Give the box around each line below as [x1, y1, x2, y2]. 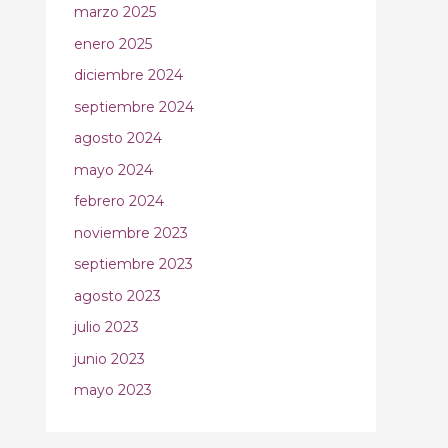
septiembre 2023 [74, 255, 193, 273]
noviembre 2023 [74, 223, 188, 242]
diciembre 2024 [74, 66, 183, 84]
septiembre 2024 [74, 97, 194, 116]
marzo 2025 [74, 3, 156, 21]
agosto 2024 [74, 129, 162, 147]
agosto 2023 [74, 286, 161, 305]
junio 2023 [74, 349, 145, 368]
